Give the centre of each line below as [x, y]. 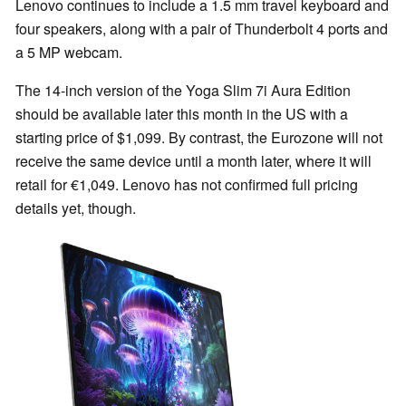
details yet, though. [76, 208]
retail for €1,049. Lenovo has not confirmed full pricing [187, 184]
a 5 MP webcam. [69, 52]
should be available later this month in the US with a [182, 113]
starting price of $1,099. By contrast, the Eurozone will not [199, 137]
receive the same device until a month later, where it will [193, 160]
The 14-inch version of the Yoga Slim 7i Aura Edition [183, 90]
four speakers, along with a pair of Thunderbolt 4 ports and [202, 28]
